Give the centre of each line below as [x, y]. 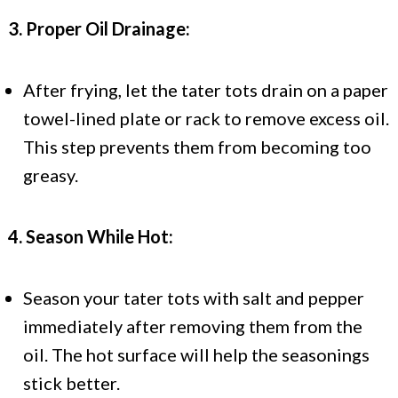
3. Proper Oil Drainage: [99, 29]
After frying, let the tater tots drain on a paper [206, 90]
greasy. [51, 175]
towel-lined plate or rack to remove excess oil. [206, 119]
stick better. [72, 383]
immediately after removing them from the [193, 326]
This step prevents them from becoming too [197, 147]
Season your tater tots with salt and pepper [194, 298]
